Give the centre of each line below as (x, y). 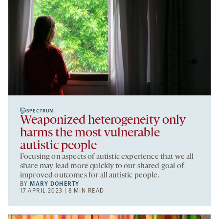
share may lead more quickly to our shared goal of (102, 166)
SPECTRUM (41, 111)
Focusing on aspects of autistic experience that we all (107, 157)
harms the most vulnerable (90, 133)
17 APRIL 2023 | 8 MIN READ (62, 190)
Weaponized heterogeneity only (103, 120)
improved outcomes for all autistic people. (90, 175)
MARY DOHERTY (55, 184)
